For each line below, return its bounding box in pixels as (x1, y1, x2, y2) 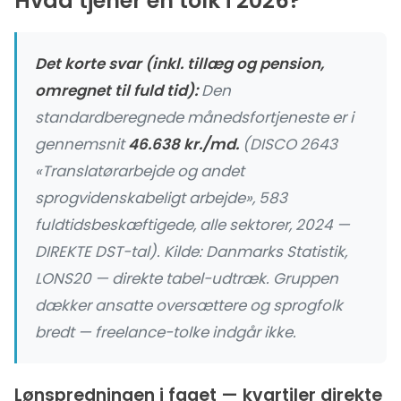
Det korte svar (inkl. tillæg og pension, (35, 53, 324, 74)
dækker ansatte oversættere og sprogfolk (35, 294, 343, 316)
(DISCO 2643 (239, 133, 337, 155)
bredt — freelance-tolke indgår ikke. (35, 321, 296, 343)
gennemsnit (35, 133, 128, 155)
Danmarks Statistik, (206, 241, 347, 262)
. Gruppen (266, 268, 338, 289)
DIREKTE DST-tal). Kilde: (35, 241, 206, 262)
